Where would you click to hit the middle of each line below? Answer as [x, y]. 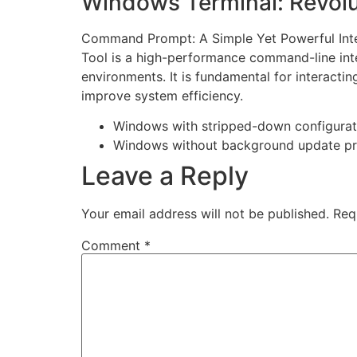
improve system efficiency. [162, 95]
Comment [113, 245]
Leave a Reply [165, 175]
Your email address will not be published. [205, 213]
